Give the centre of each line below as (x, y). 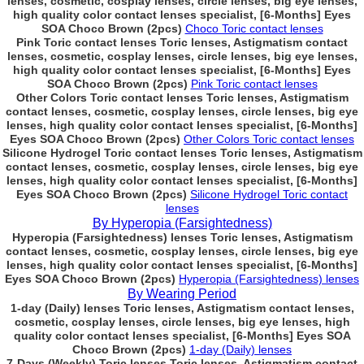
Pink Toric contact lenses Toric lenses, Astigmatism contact (182, 42)
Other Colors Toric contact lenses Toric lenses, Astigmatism (182, 97)
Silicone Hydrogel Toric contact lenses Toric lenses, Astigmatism (182, 153)
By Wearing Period (182, 294)
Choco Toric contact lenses (254, 28)
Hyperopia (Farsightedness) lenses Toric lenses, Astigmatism (182, 237)
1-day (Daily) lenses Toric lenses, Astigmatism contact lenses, (182, 308)
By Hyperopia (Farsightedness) (182, 223)
